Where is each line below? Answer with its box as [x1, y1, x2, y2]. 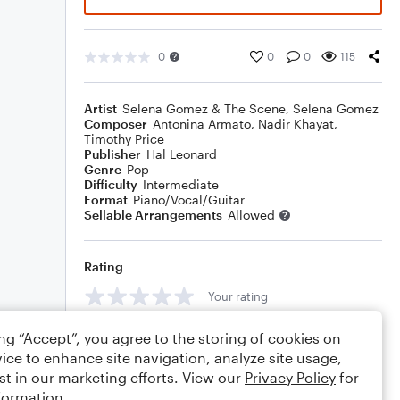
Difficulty [84, 177, 137, 192]
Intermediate [143, 177, 219, 192]
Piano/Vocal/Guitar [133, 192, 245, 207]
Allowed [228, 207, 275, 222]
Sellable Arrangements [84, 207, 222, 222]
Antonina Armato [153, 116, 251, 131]
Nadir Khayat [258, 116, 334, 131]
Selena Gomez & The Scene [122, 101, 286, 116]
